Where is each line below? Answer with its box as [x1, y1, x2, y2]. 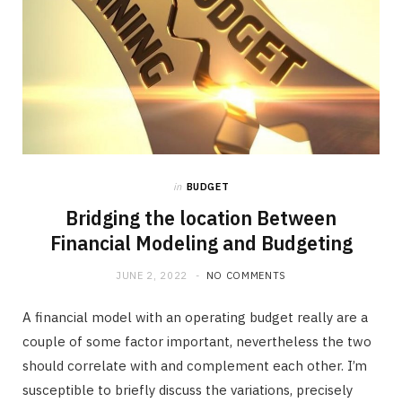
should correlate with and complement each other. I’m [22, 356, 367, 374]
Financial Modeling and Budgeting [49, 230, 353, 256]
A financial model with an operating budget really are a [22, 308, 368, 326]
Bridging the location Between [66, 205, 336, 231]
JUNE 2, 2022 [116, 268, 188, 282]
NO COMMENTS [205, 268, 286, 282]
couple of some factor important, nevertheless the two [22, 332, 371, 350]
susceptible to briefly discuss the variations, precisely [22, 380, 353, 398]
